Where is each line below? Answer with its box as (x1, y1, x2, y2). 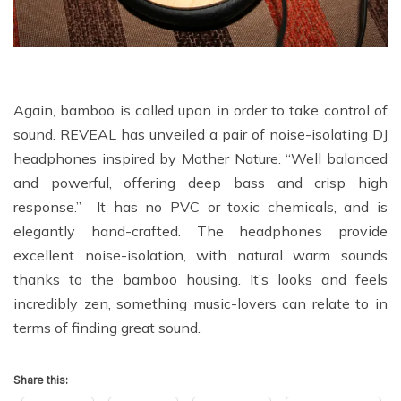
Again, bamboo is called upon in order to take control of (13, 100, 388, 119)
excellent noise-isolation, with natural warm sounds (13, 245, 388, 264)
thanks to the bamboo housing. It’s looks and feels (13, 269, 388, 288)
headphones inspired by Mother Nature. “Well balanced (13, 149, 388, 167)
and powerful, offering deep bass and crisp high (13, 173, 388, 192)
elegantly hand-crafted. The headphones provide (13, 221, 388, 240)
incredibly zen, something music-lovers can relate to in (13, 294, 388, 312)
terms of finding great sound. (13, 318, 200, 337)
